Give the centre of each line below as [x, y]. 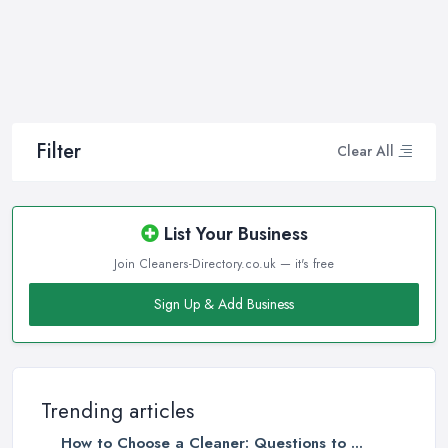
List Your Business [233, 233]
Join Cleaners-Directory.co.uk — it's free [224, 263]
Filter [58, 151]
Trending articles [117, 410]
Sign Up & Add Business [224, 303]
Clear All [365, 151]
